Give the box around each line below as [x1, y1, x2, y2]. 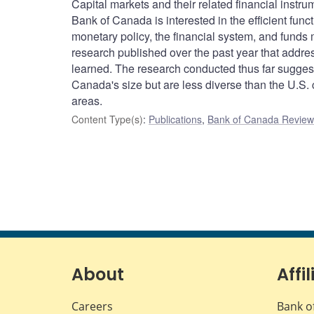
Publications [149, 112, 202, 127]
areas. [71, 93, 102, 109]
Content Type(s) [71, 112, 143, 127]
